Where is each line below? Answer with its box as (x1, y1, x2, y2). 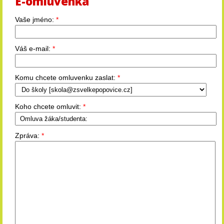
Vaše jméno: (14, 15, 56, 23)
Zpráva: (14, 131, 41, 139)
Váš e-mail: (14, 44, 52, 52)
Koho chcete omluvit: (14, 102, 83, 110)
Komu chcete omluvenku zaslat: (14, 73, 117, 81)
